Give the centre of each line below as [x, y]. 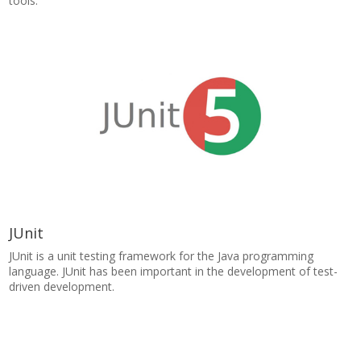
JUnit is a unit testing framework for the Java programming [162, 256]
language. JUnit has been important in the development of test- [174, 271]
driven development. [62, 286]
